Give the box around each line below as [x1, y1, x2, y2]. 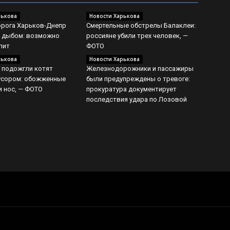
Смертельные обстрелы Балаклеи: [86, 22, 196, 29]
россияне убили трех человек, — [86, 32, 188, 40]
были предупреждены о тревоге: [86, 75, 190, 83]
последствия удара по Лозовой [86, 95, 187, 103]
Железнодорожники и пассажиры [86, 65, 194, 72]
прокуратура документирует [86, 85, 177, 93]
